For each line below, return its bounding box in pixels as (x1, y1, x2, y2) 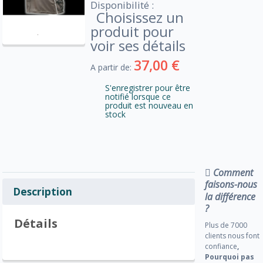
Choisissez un (96, 7, 184, 27)
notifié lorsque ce (104, 90, 171, 102)
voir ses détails (90, 35, 186, 55)
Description (13, 184, 73, 198)
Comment (211, 166, 254, 180)
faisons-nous (205, 178, 258, 191)
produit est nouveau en (104, 99, 193, 111)
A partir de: (90, 61, 134, 73)
